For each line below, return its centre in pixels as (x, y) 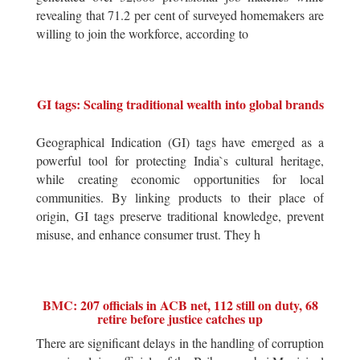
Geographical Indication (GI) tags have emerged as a (180, 142)
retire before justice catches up (180, 319)
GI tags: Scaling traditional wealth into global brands (180, 104)
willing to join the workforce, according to (142, 33)
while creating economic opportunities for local (180, 179)
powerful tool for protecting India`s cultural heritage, (180, 160)
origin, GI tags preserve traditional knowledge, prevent (180, 216)
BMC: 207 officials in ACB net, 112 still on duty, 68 (180, 305)
